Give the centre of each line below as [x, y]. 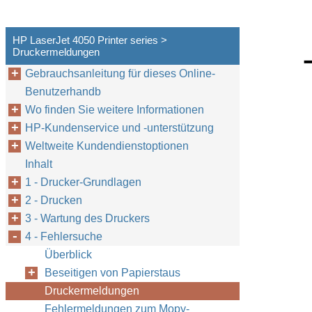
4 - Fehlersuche [64, 236]
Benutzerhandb [63, 92]
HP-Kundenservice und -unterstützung [119, 128]
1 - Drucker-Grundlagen [83, 182]
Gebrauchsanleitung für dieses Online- [120, 73]
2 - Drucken [54, 200]
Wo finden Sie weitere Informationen [115, 110]
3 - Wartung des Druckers [87, 218]
